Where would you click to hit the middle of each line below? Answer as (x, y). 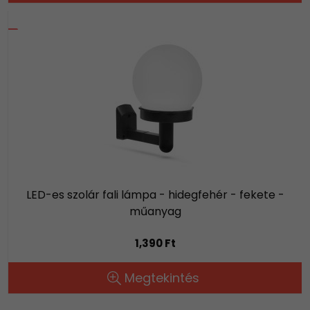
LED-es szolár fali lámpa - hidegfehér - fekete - (155, 194)
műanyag (155, 211)
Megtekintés (162, 277)
